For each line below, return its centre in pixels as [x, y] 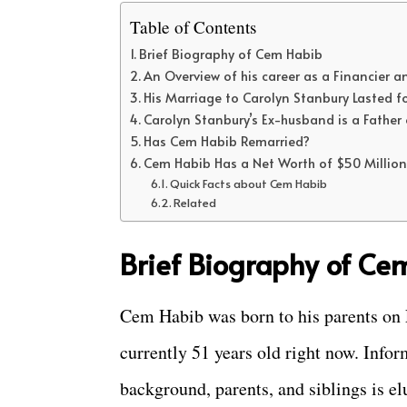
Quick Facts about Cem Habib [249, 184]
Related [195, 203]
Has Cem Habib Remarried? [226, 141]
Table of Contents [193, 27]
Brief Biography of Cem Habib [230, 54]
